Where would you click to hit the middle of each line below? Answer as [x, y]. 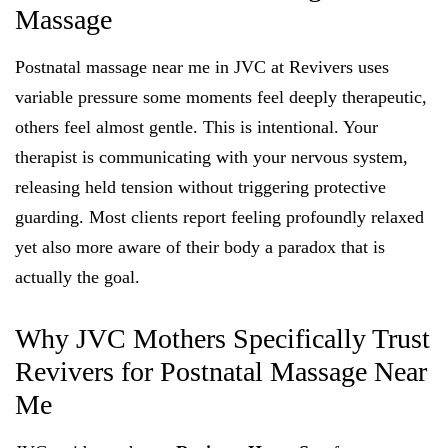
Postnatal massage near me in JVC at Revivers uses [202, 67]
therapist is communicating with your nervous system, [211, 157]
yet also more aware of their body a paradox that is [200, 247]
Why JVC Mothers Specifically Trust [222, 339]
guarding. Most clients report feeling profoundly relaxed [219, 217]
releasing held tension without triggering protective [200, 187]
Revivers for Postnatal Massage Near [221, 372]
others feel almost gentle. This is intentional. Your [196, 127]
